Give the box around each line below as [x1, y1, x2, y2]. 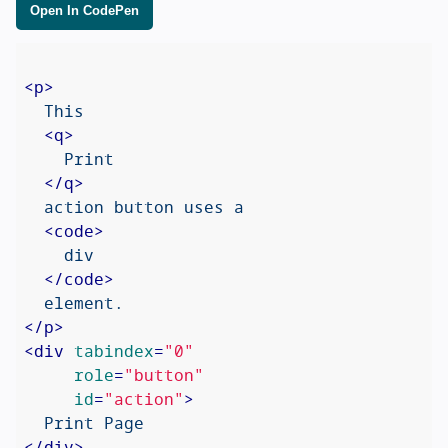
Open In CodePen [30, 3, 139, 19]
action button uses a [24, 193, 244, 221]
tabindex [74, 337, 154, 365]
